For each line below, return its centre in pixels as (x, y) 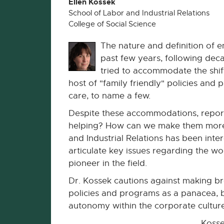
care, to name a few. (109, 96)
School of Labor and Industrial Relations (139, 13)
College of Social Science (112, 24)
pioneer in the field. (108, 163)
